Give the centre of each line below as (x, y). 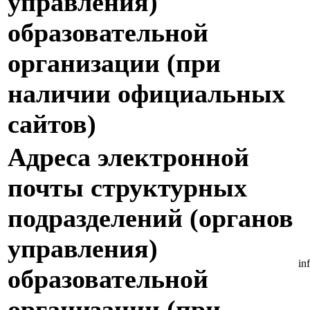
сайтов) (52, 124)
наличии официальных (146, 94)
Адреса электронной (128, 157)
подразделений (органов (151, 218)
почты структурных (127, 188)
